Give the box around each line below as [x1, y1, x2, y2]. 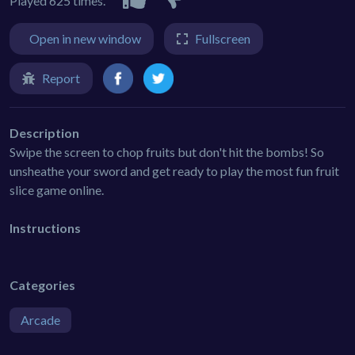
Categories [10, 277, 75, 292]
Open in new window [29, 30, 141, 46]
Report [42, 70, 80, 86]
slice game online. [10, 181, 104, 197]
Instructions [10, 219, 81, 235]
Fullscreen [195, 30, 250, 46]
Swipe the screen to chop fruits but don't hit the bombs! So [10, 143, 324, 159]
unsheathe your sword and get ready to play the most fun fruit [10, 162, 339, 178]
